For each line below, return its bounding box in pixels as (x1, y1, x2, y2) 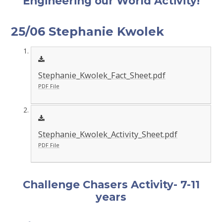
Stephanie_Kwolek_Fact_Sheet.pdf (38, 70, 166, 81)
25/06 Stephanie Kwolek (11, 24, 165, 39)
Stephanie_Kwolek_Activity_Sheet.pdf (38, 128, 177, 140)
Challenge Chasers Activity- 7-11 (22, 177, 200, 191)
